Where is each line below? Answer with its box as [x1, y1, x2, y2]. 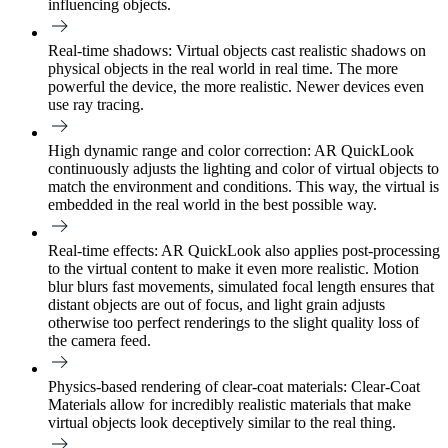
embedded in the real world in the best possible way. [48, 196, 377, 214]
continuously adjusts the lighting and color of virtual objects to [48, 160, 439, 178]
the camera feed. [48, 332, 151, 350]
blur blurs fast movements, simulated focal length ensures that [48, 278, 434, 296]
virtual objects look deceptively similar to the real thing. [48, 414, 396, 432]
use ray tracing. [48, 96, 144, 114]
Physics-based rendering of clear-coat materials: [48, 378, 347, 396]
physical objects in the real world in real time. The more [48, 60, 398, 78]
